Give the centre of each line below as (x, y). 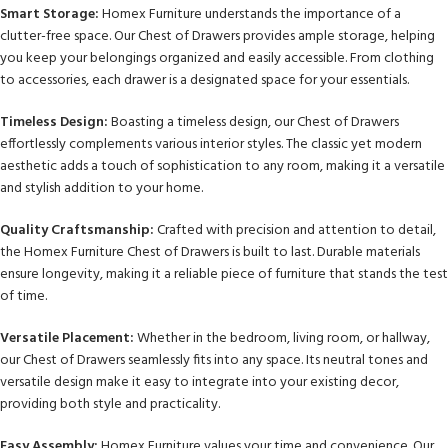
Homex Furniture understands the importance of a (250, 15)
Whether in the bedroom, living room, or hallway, (282, 339)
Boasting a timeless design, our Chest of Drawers (253, 123)
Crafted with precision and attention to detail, (295, 231)
